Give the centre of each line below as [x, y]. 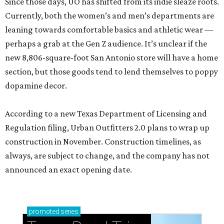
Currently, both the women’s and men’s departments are [109, 16]
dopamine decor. [36, 86]
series [69, 212]
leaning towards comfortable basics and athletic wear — [109, 30]
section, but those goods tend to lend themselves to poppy [111, 72]
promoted [44, 212]
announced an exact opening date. [68, 170]
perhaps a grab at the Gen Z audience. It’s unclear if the [106, 44]
